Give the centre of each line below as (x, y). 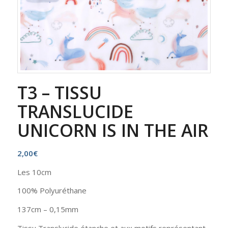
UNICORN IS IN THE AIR (112, 130)
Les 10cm (34, 172)
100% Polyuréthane (52, 191)
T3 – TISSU (59, 92)
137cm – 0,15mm (48, 209)
